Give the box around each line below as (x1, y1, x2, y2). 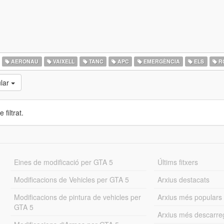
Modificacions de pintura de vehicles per (13, 192, 141, 202)
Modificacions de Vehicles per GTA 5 (13, 174, 129, 184)
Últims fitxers (157, 157, 198, 167)
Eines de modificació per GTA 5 (13, 157, 113, 167)
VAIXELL (51, 57, 74, 65)
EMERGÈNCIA (141, 57, 180, 65)
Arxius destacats (157, 174, 210, 184)
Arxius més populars (157, 192, 222, 202)
